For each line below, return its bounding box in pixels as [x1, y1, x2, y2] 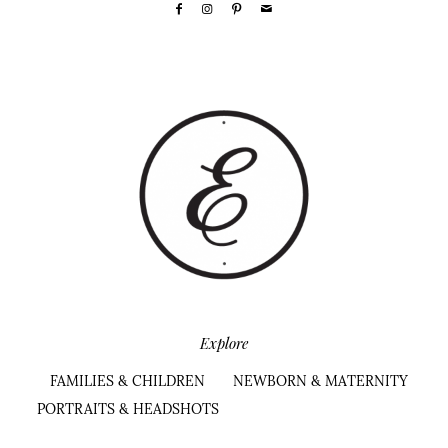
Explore [200, 333, 248, 353]
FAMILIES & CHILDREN [50, 372, 205, 391]
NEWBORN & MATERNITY [233, 372, 408, 391]
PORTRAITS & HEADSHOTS [36, 400, 219, 419]
